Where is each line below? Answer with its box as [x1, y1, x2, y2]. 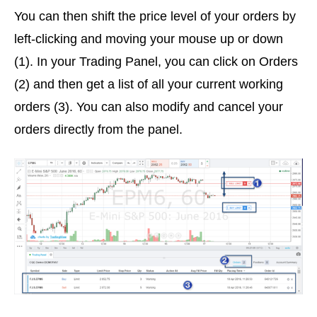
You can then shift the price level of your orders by [14, 9, 296, 24]
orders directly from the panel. [14, 122, 183, 137]
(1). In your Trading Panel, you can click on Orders [14, 54, 298, 69]
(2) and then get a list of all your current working [14, 77, 283, 92]
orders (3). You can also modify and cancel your [14, 100, 283, 115]
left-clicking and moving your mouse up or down [14, 32, 283, 47]
